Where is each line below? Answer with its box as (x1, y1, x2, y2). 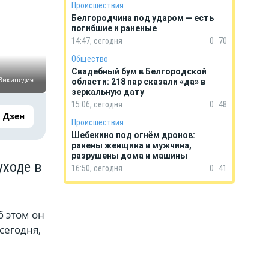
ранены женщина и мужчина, (71, 141, 192, 150)
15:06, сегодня (71, 100, 122, 109)
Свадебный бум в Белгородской (71, 67, 207, 76)
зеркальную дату (71, 87, 144, 97)
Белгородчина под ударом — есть (71, 13, 214, 23)
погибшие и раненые (71, 23, 157, 33)
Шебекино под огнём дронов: (71, 130, 195, 140)
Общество (71, 54, 108, 64)
